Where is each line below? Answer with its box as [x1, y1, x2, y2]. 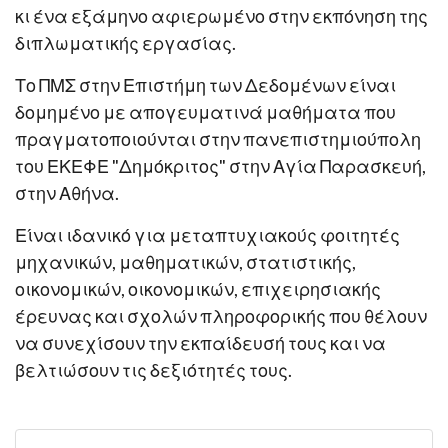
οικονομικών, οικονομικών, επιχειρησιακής [15, 278, 381, 300]
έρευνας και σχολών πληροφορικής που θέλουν [15, 305, 427, 327]
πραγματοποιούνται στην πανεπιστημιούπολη [15, 128, 421, 150]
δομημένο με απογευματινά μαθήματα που [15, 101, 396, 123]
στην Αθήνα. [15, 182, 122, 204]
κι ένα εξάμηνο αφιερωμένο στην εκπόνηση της [15, 5, 428, 27]
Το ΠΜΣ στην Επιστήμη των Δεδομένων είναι [15, 74, 396, 96]
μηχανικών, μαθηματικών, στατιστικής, [15, 251, 356, 273]
